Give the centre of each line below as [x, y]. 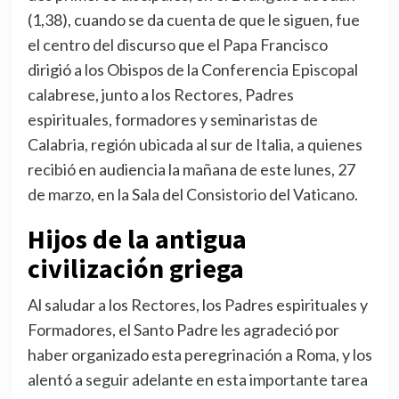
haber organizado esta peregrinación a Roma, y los [199, 355]
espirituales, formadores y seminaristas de [172, 120]
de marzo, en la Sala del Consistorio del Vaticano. [192, 195]
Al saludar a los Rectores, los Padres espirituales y [197, 305]
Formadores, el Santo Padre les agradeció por [183, 330]
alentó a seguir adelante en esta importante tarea [197, 380]
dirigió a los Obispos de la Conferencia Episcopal [192, 70]
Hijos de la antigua [137, 239]
